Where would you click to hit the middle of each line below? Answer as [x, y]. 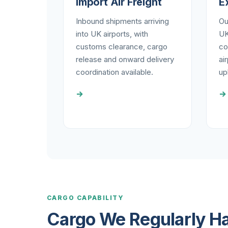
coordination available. [115, 72]
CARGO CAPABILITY [85, 198]
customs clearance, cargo [122, 47]
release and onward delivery [125, 59]
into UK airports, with [112, 34]
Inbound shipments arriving [122, 21]
